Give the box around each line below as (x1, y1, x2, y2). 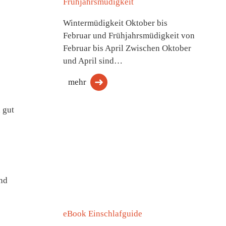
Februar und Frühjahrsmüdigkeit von (63, 31, 195, 40)
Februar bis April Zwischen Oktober (63, 43, 191, 53)
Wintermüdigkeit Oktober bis (63, 18, 167, 28)
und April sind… (63, 56, 123, 66)
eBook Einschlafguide (63, 209, 142, 218)
